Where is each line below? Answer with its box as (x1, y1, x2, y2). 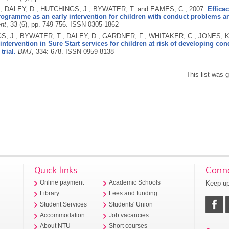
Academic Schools (109, 179, 161, 186)
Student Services (40, 201, 87, 208)
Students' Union (109, 201, 153, 208)
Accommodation (40, 212, 85, 218)
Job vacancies (109, 212, 149, 218)
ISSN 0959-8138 (65, 48, 114, 56)
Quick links (34, 164, 78, 176)
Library (40, 190, 60, 197)
